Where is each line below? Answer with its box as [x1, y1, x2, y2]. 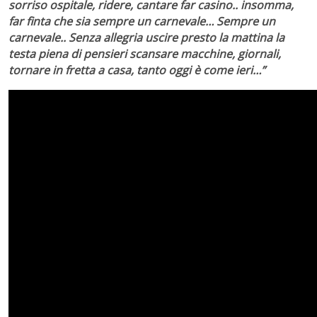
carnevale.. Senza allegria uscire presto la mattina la [8, 29, 284, 45]
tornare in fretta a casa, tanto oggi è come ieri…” [8, 62, 265, 78]
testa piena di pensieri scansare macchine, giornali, [8, 45, 281, 62]
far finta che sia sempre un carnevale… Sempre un [8, 13, 275, 29]
